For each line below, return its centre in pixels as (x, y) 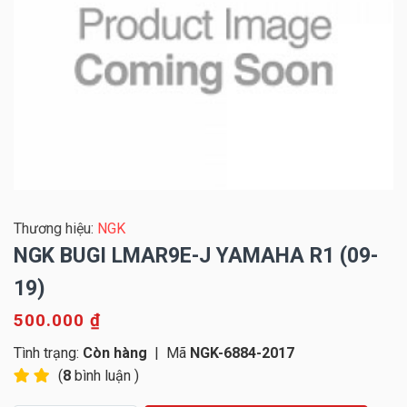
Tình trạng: (46, 353)
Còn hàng (113, 353)
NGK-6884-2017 (240, 353)
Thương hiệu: (55, 229)
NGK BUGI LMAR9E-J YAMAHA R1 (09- (196, 256)
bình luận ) (105, 376)
